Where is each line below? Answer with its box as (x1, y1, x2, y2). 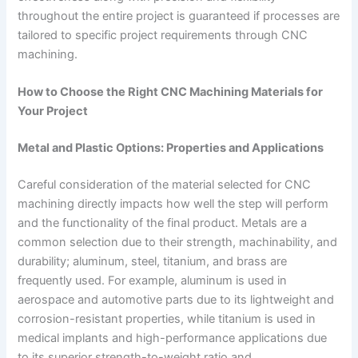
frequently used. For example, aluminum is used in (18, 272, 288, 288)
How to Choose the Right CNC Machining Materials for (18, 85, 324, 100)
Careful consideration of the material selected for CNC (18, 177, 312, 192)
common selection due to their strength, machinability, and (18, 234, 338, 249)
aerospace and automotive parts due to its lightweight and (18, 292, 335, 307)
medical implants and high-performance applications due (18, 330, 328, 345)
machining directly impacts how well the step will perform (18, 196, 329, 211)
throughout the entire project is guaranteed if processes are (18, 8, 340, 23)
